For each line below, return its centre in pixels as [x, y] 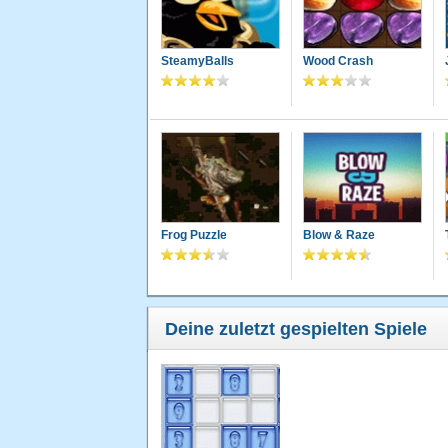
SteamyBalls [197, 61]
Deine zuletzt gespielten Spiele [296, 328]
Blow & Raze [338, 235]
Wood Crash [337, 61]
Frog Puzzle [194, 235]
